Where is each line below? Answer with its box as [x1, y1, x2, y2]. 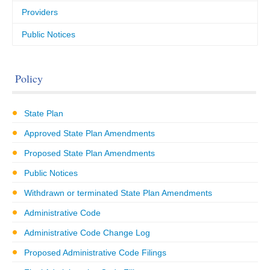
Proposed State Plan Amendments [24, 148, 155, 158]
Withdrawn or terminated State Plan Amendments [24, 188, 212, 198]
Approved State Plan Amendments [24, 128, 155, 138]
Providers [22, 7, 58, 17]
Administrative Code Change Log [24, 228, 150, 237]
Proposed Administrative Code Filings [24, 248, 166, 257]
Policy [15, 71, 43, 86]
